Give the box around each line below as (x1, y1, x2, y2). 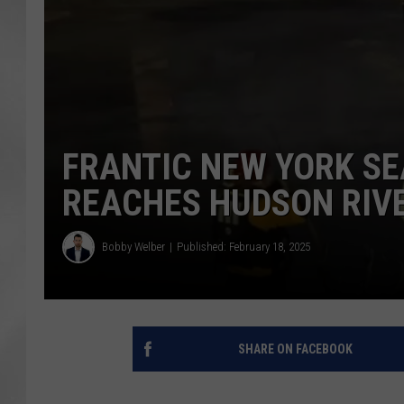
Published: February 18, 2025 (177, 240, 310, 254)
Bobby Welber (102, 240, 165, 254)
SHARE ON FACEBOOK (237, 341, 353, 356)
